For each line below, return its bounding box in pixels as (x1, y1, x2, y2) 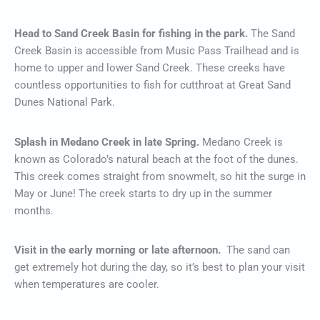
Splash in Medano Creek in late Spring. (14, 135, 202, 149)
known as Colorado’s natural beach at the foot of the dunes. (14, 152, 299, 166)
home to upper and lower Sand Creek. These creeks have (14, 61, 285, 74)
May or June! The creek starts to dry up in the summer (14, 186, 272, 200)
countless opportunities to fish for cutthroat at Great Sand (14, 78, 291, 91)
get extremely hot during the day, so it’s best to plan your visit (14, 261, 305, 274)
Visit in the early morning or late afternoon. (14, 244, 226, 257)
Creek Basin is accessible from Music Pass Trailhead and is (14, 44, 299, 57)
